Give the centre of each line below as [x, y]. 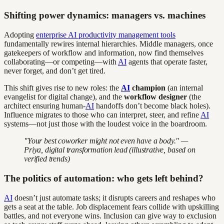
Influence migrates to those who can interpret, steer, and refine [102, 115]
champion [148, 88]
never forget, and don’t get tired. [55, 71]
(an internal [184, 88]
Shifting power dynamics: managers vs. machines [105, 15]
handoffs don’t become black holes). [152, 106]
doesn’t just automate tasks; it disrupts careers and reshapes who [114, 197]
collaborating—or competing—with [61, 62]
